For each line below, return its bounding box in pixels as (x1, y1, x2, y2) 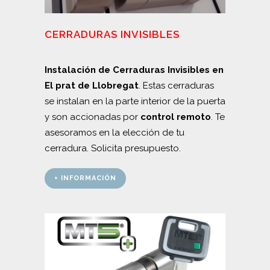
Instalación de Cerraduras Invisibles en (45, 64, 224, 76)
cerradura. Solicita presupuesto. (45, 143, 181, 154)
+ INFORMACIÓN (54, 174, 116, 183)
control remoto (140, 111, 211, 123)
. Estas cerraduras (139, 80, 214, 92)
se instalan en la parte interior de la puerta (45, 96, 225, 107)
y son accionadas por (45, 111, 140, 123)
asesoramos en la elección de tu (45, 127, 184, 139)
